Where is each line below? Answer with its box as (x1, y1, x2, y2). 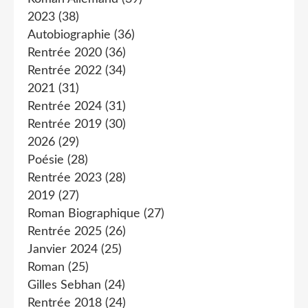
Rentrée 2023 (27, 172, 102, 184)
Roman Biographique (27, 208, 140, 220)
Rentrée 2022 (27, 65, 102, 77)
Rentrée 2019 (27, 118, 102, 131)
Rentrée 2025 (27, 225, 102, 238)
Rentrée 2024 (27, 100, 102, 113)
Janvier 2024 (27, 243, 98, 256)
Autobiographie (27, 29, 111, 41)
